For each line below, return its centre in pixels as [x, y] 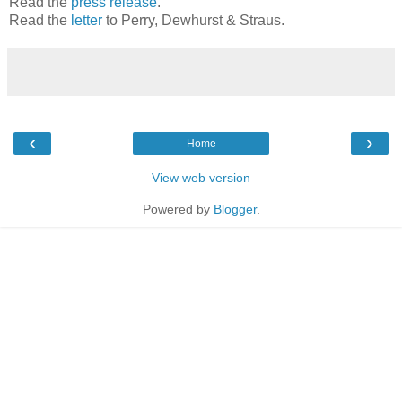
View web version [201, 178]
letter [87, 21]
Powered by [178, 210]
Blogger [235, 210]
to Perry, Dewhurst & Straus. [193, 21]
